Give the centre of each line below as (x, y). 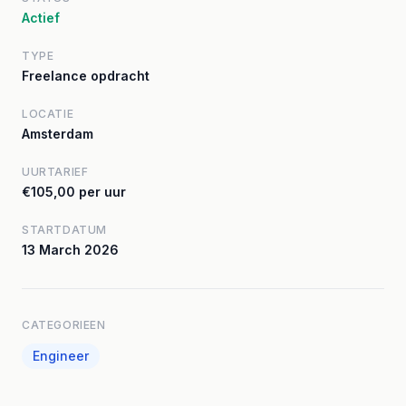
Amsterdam (58, 134)
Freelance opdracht (86, 76)
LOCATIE (48, 114)
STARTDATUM (64, 230)
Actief (41, 18)
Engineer (61, 356)
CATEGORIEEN (64, 325)
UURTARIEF (55, 172)
